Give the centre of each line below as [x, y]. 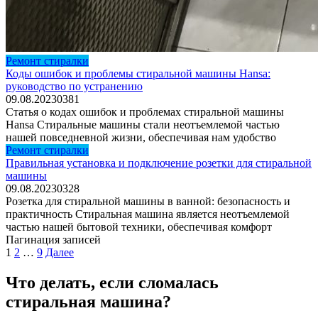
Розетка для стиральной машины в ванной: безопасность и [148, 201]
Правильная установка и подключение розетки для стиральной [159, 163]
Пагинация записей [53, 239]
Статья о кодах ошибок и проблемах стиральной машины [145, 111]
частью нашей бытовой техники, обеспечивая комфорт [139, 226]
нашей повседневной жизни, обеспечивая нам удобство [141, 137]
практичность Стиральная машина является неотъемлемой [148, 214]
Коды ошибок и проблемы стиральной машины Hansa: [138, 73]
